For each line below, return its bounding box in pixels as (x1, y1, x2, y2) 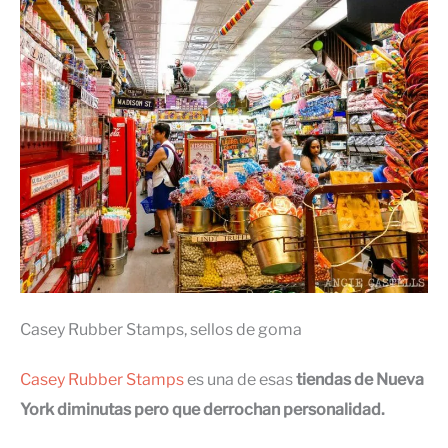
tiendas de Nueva (296, 370, 424, 390)
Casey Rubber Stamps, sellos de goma (20, 320, 302, 340)
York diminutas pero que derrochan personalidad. (20, 400, 385, 420)
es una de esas (184, 370, 296, 390)
